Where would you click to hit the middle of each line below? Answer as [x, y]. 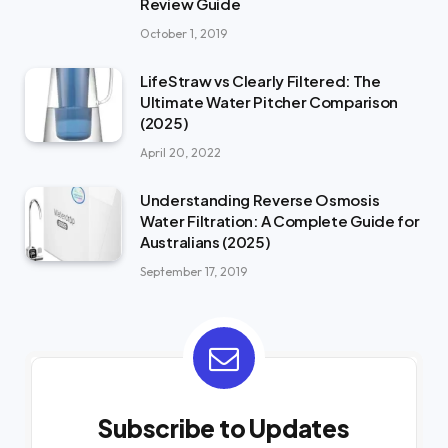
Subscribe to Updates [224, 427]
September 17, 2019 [193, 271]
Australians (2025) [205, 241]
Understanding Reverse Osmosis [260, 199]
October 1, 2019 [183, 33]
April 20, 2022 [180, 152]
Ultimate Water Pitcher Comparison [269, 101]
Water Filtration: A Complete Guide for [280, 220]
